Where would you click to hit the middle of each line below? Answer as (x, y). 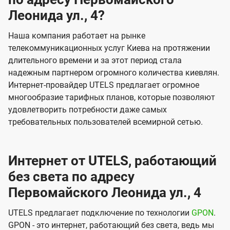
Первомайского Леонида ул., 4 (105, 193)
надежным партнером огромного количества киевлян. (114, 73)
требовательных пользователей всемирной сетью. (106, 122)
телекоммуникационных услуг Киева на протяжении (109, 48)
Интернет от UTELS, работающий (112, 161)
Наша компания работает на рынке (77, 36)
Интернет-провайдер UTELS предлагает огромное (104, 85)
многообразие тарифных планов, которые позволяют (112, 98)
